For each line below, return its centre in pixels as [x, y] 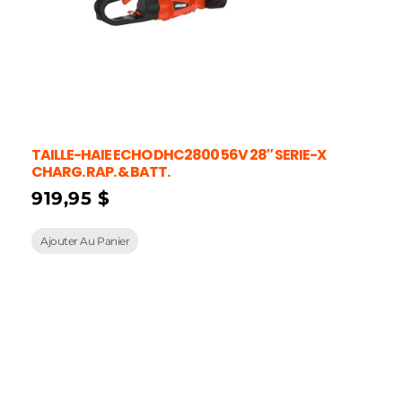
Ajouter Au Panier [85, 241]
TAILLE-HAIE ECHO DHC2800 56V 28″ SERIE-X [179, 155]
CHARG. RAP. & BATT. [100, 172]
